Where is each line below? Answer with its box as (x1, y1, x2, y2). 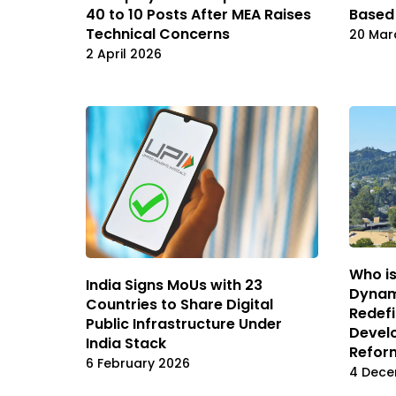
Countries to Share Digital (86, 294, 273, 316)
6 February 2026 (86, 354, 190, 373)
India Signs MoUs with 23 (86, 275, 263, 296)
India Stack (86, 333, 166, 354)
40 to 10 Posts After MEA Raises (86, 4, 311, 25)
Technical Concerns (86, 23, 230, 44)
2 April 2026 (86, 44, 162, 63)
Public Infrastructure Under (86, 314, 282, 335)
